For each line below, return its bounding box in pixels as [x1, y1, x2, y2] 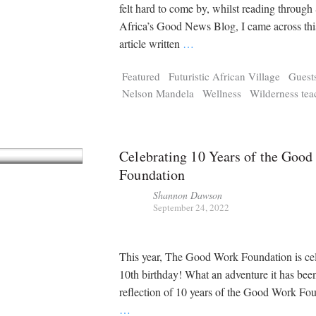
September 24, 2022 [153, 201, 230, 214]
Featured [122, 69, 161, 84]
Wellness [202, 86, 242, 101]
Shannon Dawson [153, 188, 223, 202]
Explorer [88, 15, 128, 30]
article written [119, 35, 183, 51]
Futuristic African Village [169, 69, 281, 84]
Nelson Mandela [122, 86, 195, 101]
